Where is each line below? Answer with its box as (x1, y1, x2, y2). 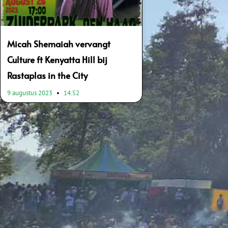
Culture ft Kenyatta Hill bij (7, 53, 107, 66)
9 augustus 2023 (7, 88, 54, 97)
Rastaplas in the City (7, 69, 88, 81)
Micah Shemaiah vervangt (7, 37, 110, 50)
